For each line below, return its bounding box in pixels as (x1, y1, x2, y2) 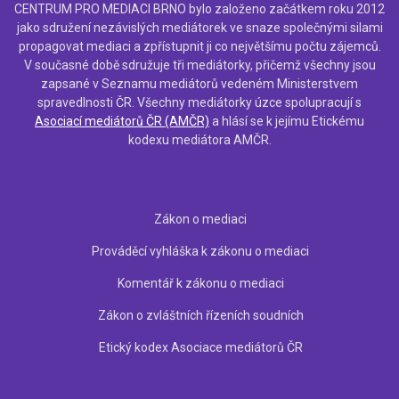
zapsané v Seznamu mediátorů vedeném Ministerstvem (41, 76, 358, 91)
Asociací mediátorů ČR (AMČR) (35, 113, 209, 128)
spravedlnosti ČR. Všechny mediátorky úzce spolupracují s (37, 94, 362, 110)
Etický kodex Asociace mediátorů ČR (98, 339, 303, 354)
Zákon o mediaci (154, 211, 247, 226)
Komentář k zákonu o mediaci (117, 275, 284, 290)
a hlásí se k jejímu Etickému (209, 113, 364, 128)
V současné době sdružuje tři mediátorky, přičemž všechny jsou (23, 57, 376, 72)
